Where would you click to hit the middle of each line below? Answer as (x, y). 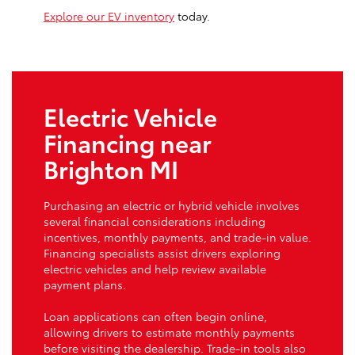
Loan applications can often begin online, (155, 317)
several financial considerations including (155, 221)
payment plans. (85, 285)
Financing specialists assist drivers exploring (162, 253)
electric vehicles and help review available (155, 269)
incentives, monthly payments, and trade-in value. (177, 237)
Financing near (128, 143)
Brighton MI (111, 169)
